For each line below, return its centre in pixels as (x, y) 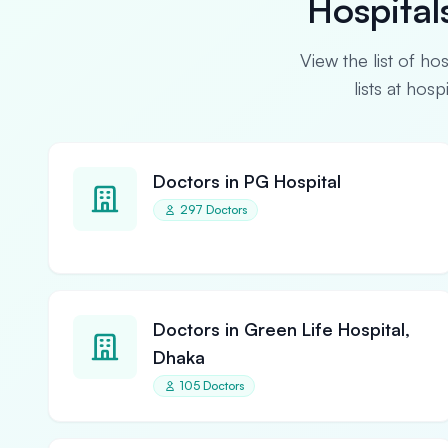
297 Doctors (213, 209)
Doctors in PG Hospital (247, 181)
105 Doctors (212, 385)
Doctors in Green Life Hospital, (281, 329)
